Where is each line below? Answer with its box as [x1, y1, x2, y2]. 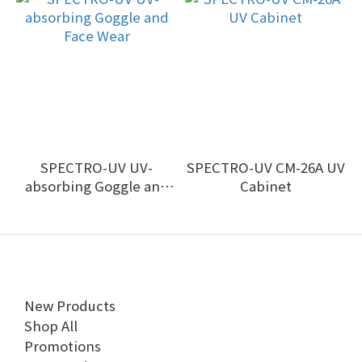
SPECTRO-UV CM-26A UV [186, 158, 345, 177]
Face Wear [63, 195, 130, 214]
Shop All [24, 316, 78, 335]
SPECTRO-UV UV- [40, 158, 153, 177]
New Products [24, 296, 116, 315]
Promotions [24, 336, 101, 356]
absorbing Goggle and [24, 176, 169, 196]
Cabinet [239, 176, 292, 196]
